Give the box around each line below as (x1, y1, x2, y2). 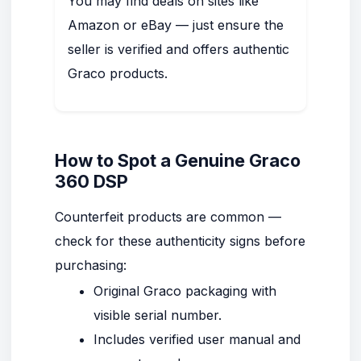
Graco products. (68, 65, 168, 81)
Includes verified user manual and (93, 331, 301, 347)
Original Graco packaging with (93, 283, 276, 299)
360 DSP (55, 171, 128, 192)
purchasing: (55, 257, 127, 273)
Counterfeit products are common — (55, 209, 281, 225)
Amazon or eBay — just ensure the (68, 17, 284, 33)
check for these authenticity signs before (55, 233, 305, 249)
